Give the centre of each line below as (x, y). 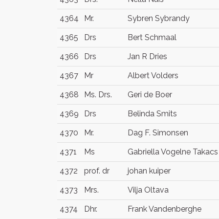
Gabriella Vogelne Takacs (173, 152)
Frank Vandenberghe (164, 209)
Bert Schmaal (152, 37)
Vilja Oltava (148, 190)
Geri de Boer (150, 95)
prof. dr (97, 171)
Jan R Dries (147, 56)
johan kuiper (149, 171)
